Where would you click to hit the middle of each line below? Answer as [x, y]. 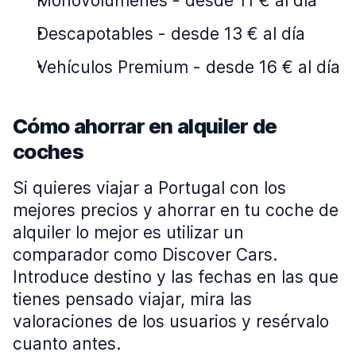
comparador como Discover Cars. [145, 255]
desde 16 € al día [273, 67]
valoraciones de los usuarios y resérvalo [171, 321]
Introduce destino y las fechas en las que [176, 277]
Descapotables [95, 34]
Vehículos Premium [112, 67]
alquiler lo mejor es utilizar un [128, 232]
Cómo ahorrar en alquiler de [145, 126]
